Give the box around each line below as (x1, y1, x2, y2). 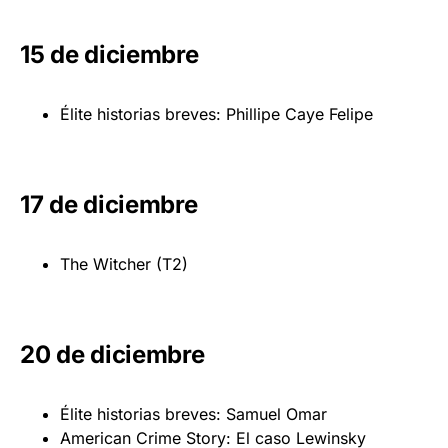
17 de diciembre (20, 189, 198, 219)
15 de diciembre (20, 39, 199, 69)
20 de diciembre (20, 339, 205, 369)
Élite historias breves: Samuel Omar (60, 403, 327, 424)
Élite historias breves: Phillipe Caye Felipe (60, 103, 373, 124)
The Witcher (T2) (60, 253, 188, 274)
